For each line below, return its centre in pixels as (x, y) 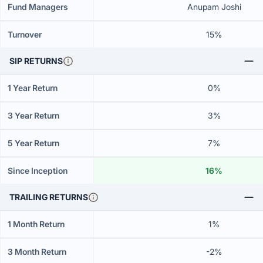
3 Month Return (37, 252)
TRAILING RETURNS (49, 197)
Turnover (25, 34)
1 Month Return (36, 224)
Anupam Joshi (214, 7)
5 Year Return (33, 143)
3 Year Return (33, 115)
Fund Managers (38, 7)
